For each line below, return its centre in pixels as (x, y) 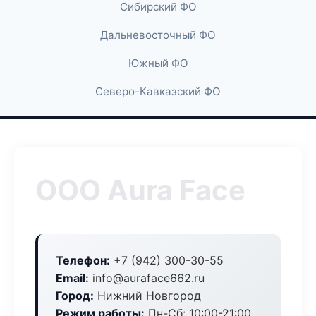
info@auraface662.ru (147, 278)
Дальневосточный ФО (158, 35)
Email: (72, 278)
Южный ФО (158, 63)
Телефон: (83, 260)
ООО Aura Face (140, 190)
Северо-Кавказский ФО (158, 91)
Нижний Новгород (147, 296)
